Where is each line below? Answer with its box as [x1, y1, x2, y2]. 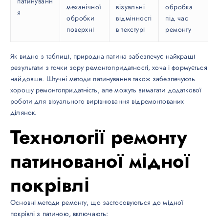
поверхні [66, 24, 94, 35]
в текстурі [116, 24, 145, 35]
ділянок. [10, 107, 37, 117]
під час [165, 13, 189, 23]
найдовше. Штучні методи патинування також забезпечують [10, 73, 195, 84]
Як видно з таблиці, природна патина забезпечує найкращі [10, 51, 195, 61]
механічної [66, 2, 102, 12]
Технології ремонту [10, 123, 187, 151]
